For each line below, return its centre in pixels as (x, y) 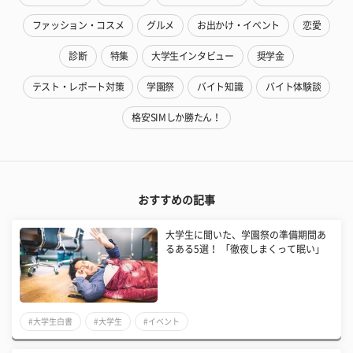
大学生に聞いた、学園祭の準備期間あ (246, 235)
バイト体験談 (294, 87)
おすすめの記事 (176, 200)
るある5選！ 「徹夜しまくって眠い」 (245, 249)
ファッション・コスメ (78, 25)
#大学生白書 (50, 321)
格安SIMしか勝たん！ (176, 117)
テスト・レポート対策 (78, 87)
